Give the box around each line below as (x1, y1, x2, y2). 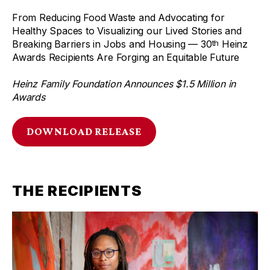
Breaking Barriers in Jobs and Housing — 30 (12, 37, 212, 50)
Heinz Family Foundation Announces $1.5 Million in (12, 77, 236, 90)
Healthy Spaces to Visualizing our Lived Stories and (12, 24, 242, 37)
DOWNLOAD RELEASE (27, 125, 142, 137)
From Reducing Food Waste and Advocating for (12, 11, 225, 24)
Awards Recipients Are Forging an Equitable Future (12, 51, 245, 63)
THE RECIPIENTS (12, 181, 142, 199)
